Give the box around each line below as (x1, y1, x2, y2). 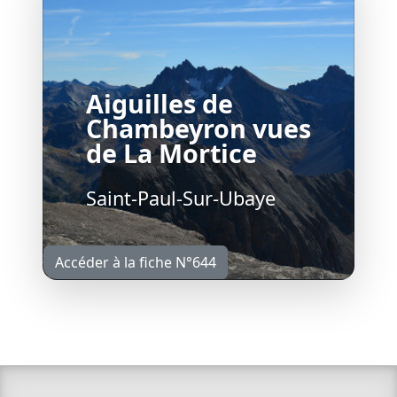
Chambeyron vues (86, 111, 311, 146)
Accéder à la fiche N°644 (55, 253, 216, 273)
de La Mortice (86, 136, 257, 171)
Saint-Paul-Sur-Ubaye (86, 185, 276, 212)
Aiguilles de (86, 86, 233, 121)
